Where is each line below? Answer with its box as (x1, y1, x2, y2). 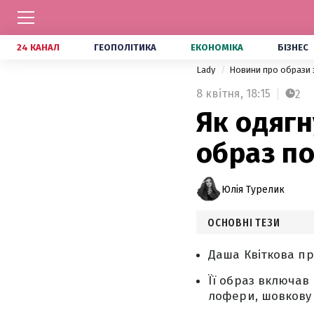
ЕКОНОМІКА (191, 42, 243, 53)
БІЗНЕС (278, 42, 308, 53)
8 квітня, (196, 87, 243, 100)
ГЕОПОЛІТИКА (94, 42, 156, 53)
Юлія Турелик (221, 183, 285, 196)
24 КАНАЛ (17, 42, 60, 53)
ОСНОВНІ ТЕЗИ (207, 216, 280, 229)
